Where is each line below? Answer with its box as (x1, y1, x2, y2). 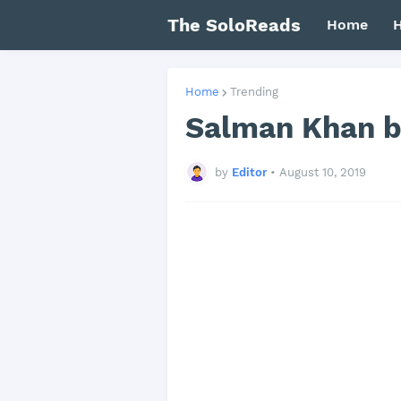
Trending (230, 85, 278, 98)
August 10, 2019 (279, 165, 366, 179)
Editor (232, 165, 267, 179)
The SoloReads (167, 13, 301, 36)
